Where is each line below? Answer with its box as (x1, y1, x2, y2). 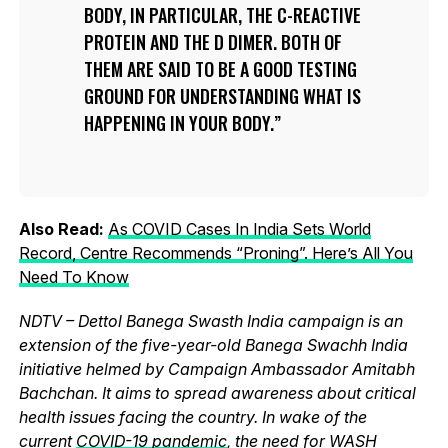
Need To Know (18, 266, 129, 287)
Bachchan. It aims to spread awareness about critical (18, 382, 416, 403)
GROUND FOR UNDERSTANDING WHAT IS (83, 82, 361, 109)
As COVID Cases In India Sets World (107, 218, 371, 239)
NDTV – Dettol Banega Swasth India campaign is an (18, 310, 403, 331)
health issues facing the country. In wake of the (18, 406, 367, 427)
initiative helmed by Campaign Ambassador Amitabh (18, 358, 415, 379)
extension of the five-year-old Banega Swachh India (18, 334, 408, 355)
